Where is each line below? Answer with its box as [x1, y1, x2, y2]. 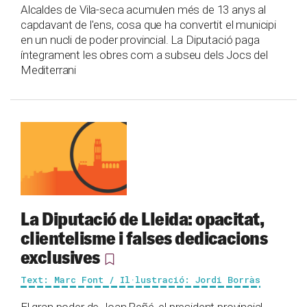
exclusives [21, 245, 100, 269]
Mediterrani [21, 63, 77, 77]
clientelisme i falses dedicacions [21, 226, 268, 250]
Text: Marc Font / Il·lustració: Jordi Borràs [21, 273, 260, 286]
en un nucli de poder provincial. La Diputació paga [21, 33, 260, 47]
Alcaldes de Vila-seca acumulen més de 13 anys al [21, 3, 266, 17]
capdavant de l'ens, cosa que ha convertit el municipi [21, 18, 276, 32]
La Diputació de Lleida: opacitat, [21, 207, 265, 231]
